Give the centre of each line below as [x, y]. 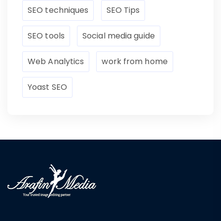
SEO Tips [123, 10]
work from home [135, 62]
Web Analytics [56, 62]
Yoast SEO [47, 87]
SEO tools [46, 36]
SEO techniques [58, 10]
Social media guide [119, 36]
